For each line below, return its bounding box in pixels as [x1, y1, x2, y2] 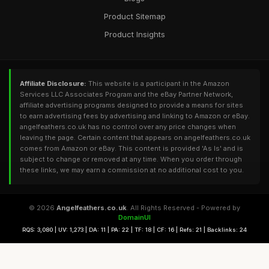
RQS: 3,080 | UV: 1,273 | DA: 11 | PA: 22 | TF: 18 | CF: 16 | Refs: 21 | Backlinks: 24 [22, 226, 247, 233]
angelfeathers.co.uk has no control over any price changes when [20, 122, 236, 131]
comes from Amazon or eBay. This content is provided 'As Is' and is [20, 144, 243, 153]
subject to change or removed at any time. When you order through [20, 155, 242, 163]
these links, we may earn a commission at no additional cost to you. [20, 166, 244, 174]
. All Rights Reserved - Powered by [127, 204, 240, 212]
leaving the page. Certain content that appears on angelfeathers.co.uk [20, 133, 250, 142]
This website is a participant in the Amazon [86, 79, 229, 88]
